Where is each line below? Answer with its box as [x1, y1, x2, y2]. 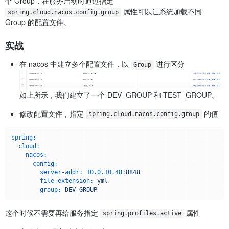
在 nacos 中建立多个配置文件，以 [19, 58, 131, 69]
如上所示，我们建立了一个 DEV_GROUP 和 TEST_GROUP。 [19, 89, 219, 100]
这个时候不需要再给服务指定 [5, 207, 100, 218]
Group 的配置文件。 [5, 16, 71, 27]
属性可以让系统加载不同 [121, 6, 202, 16]
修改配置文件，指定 [19, 108, 86, 119]
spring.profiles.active [102, 210, 181, 217]
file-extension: [39, 177, 94, 185]
